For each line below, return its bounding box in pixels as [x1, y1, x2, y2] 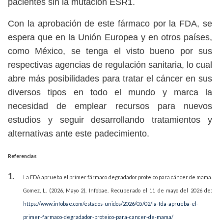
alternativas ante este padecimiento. [8, 129, 149, 139]
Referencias [8, 153, 37, 160]
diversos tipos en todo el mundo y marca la [8, 87, 212, 98]
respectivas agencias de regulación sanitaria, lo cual [8, 60, 212, 70]
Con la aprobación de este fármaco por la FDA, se [8, 19, 212, 29]
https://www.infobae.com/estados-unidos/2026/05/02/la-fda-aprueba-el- [23, 200, 198, 207]
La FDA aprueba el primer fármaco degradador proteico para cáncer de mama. [23, 174, 212, 181]
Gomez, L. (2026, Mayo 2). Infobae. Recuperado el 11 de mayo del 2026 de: [23, 187, 212, 194]
